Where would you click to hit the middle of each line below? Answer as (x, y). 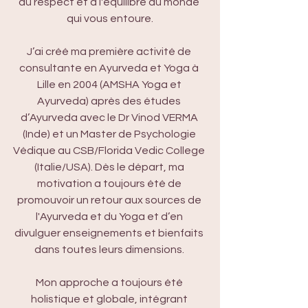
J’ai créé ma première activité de (110, 52)
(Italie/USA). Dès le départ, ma (110, 167)
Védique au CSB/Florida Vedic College (110, 151)
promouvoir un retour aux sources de (110, 200)
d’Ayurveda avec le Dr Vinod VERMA (110, 118)
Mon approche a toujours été (110, 283)
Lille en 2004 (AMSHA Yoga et (110, 85)
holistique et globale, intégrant (110, 299)
